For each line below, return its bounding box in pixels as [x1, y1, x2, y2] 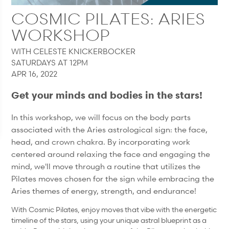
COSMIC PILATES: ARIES [11, 9, 205, 29]
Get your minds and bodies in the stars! [11, 88, 203, 101]
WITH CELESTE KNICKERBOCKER [11, 46, 136, 57]
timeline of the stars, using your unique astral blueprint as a [11, 215, 207, 225]
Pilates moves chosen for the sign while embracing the [11, 173, 215, 184]
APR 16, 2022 [11, 68, 58, 79]
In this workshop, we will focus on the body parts [11, 111, 191, 122]
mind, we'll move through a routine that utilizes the [11, 161, 201, 171]
